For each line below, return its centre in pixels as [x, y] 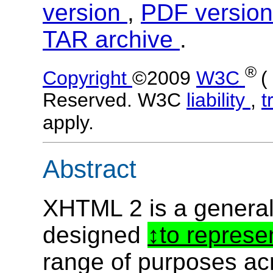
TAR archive [111, 39]
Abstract [90, 169]
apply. [68, 123]
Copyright [87, 78]
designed [95, 235]
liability [218, 100]
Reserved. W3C [115, 100]
